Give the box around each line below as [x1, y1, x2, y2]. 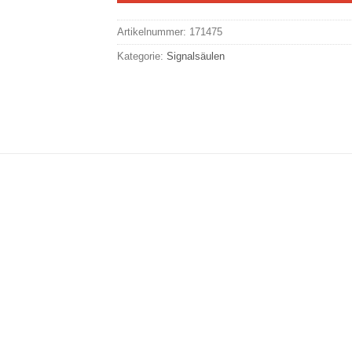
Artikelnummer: [117, 25, 189, 38]
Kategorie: [117, 49, 167, 62]
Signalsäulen [167, 49, 225, 62]
